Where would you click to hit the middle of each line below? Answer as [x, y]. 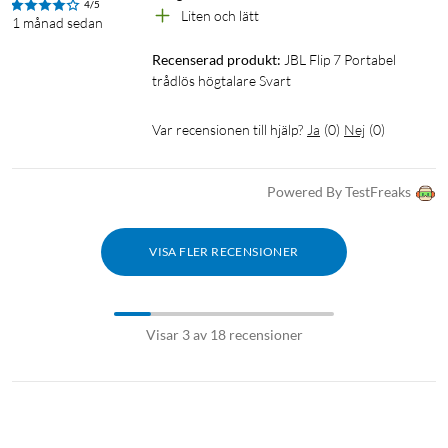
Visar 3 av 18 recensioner [224, 335]
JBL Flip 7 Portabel [340, 60]
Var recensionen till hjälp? [227, 130]
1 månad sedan [57, 23]
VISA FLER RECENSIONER [224, 252]
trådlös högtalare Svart [221, 81]
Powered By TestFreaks [339, 192]
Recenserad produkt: [216, 60]
